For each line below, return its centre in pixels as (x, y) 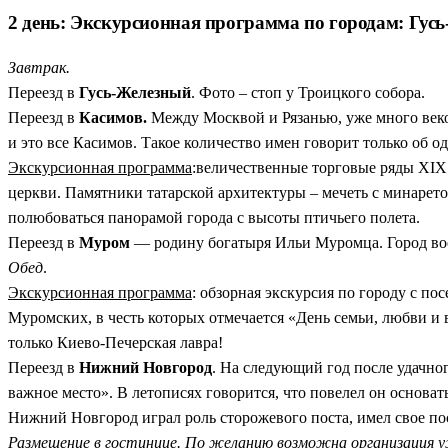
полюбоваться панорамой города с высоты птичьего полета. (214, 218)
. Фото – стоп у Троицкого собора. (308, 93)
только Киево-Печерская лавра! (115, 343)
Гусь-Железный (135, 93)
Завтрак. (39, 68)
